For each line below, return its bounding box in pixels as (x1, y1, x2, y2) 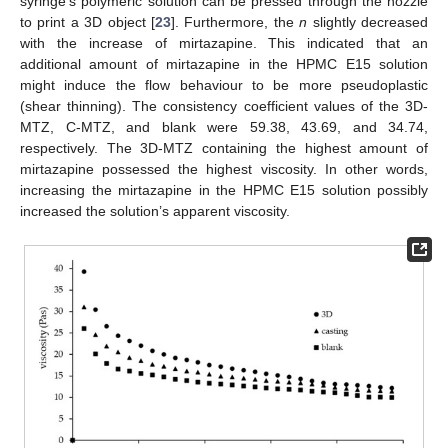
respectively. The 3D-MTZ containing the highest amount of (20, 140, 428, 157)
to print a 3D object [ (20, 14, 155, 31)
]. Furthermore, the (171, 14, 300, 31)
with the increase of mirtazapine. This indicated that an (20, 35, 428, 52)
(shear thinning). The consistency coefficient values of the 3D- (20, 98, 428, 115)
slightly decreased (307, 14, 429, 31)
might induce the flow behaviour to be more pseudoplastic (20, 77, 428, 94)
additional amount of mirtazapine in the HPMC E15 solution (20, 56, 428, 73)
